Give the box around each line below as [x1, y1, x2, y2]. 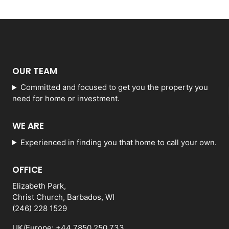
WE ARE [12, 120, 44, 132]
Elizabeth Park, [12, 181, 66, 191]
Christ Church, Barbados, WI [12, 192, 114, 202]
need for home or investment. [12, 94, 120, 104]
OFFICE [12, 163, 42, 176]
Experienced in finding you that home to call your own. [20, 137, 217, 147]
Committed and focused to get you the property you [20, 82, 208, 93]
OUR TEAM [12, 64, 57, 77]
